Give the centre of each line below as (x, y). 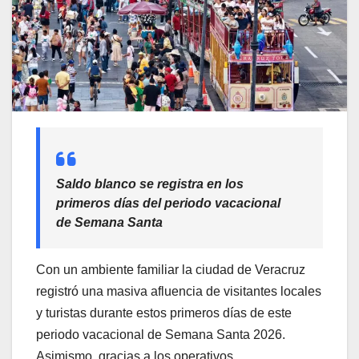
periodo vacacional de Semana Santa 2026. (161, 334)
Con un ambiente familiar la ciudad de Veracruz (171, 269)
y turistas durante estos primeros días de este (164, 313)
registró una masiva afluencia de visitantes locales (179, 291)
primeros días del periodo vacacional (168, 204)
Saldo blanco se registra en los (150, 184)
